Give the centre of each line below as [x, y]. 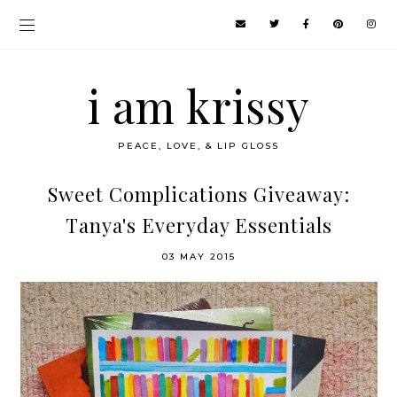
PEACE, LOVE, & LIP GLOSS [198, 146]
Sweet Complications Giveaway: [198, 194]
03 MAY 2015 [198, 257]
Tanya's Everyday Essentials [198, 225]
